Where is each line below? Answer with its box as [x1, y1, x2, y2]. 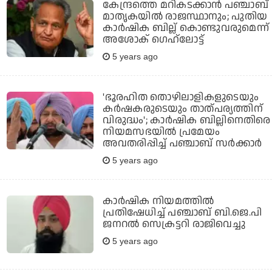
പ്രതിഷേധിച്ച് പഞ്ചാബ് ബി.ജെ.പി [103, 205, 262, 220]
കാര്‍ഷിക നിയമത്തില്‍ [103, 193, 214, 208]
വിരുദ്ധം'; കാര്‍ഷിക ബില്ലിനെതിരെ [103, 112, 271, 127]
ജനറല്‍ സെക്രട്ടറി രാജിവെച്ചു [103, 216, 246, 231]
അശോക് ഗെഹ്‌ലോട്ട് [103, 32, 204, 47]
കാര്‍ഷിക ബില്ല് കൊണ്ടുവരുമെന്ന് [103, 20, 270, 35]
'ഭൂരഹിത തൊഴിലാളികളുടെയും [103, 89, 259, 104]
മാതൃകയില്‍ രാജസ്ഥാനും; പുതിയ [103, 8, 268, 24]
